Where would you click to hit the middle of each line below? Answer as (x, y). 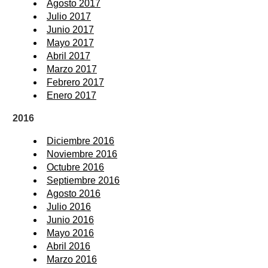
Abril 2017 (68, 56)
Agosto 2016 (74, 193)
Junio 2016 (70, 220)
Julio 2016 (69, 206)
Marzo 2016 (72, 259)
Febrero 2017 (75, 82)
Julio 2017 (69, 16)
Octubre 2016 (75, 167)
